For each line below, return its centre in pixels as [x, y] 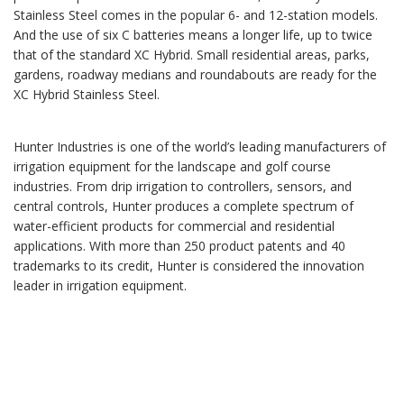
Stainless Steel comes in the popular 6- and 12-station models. [196, 15]
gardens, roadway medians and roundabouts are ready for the [195, 75]
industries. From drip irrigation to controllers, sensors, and [183, 187]
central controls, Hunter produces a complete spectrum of [184, 207]
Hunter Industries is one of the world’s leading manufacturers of [200, 147]
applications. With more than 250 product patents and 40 [179, 246]
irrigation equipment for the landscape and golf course [172, 167]
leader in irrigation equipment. [100, 286]
